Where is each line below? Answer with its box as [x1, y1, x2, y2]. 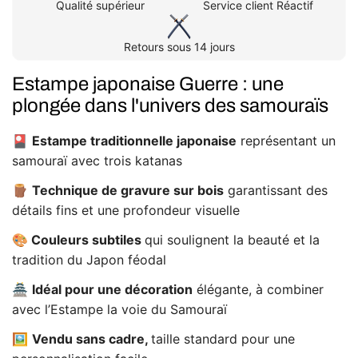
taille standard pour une [151, 331, 295, 348]
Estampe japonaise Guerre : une [12, 74, 284, 95]
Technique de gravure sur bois [32, 182, 224, 199]
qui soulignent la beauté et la [145, 232, 320, 249]
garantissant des [224, 182, 328, 199]
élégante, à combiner [193, 281, 324, 298]
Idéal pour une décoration [32, 281, 193, 298]
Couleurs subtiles [28, 232, 145, 249]
